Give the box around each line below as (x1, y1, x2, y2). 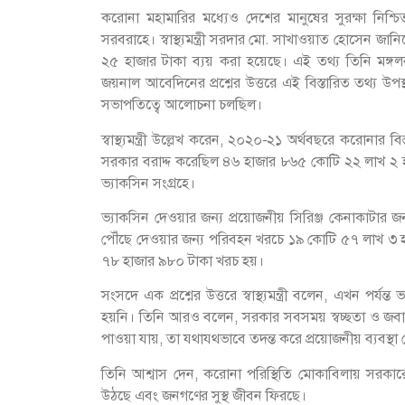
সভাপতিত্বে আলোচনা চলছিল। (101, 95, 262, 115)
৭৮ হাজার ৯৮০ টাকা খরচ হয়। (101, 251, 264, 270)
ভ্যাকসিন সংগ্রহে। (101, 173, 195, 193)
